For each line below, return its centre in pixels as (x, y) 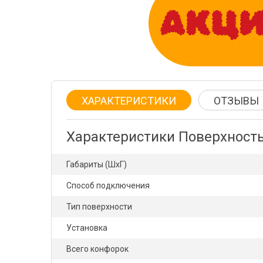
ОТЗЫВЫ (236, 101)
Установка (87, 228)
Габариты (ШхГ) (97, 164)
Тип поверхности (99, 207)
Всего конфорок (97, 249)
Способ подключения (108, 186)
